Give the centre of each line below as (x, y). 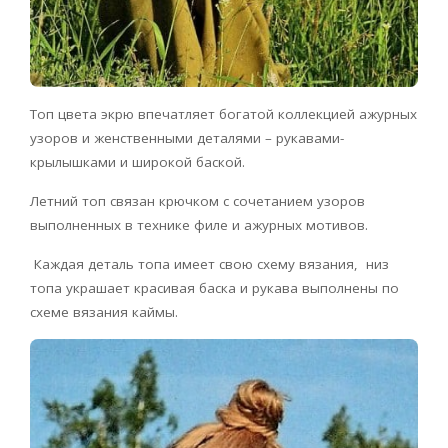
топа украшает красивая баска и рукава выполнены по (214, 287)
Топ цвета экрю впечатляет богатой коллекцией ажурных (223, 113)
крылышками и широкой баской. (137, 161)
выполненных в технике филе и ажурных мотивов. (199, 224)
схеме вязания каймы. (104, 311)
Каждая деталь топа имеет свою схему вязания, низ (209, 263)
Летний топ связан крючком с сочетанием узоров (197, 200)
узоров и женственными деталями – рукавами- (187, 137)
